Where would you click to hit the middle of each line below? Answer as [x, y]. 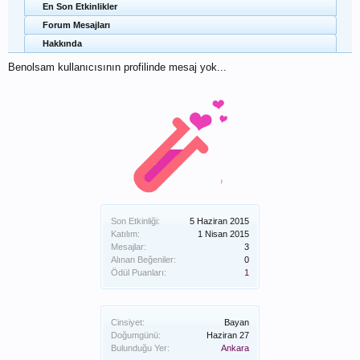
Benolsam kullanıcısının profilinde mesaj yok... [117, 67]
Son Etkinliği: [135, 221]
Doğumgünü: [136, 335]
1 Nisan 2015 [223, 234]
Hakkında [62, 43]
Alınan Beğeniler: [143, 260]
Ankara [235, 348]
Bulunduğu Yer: [140, 348]
